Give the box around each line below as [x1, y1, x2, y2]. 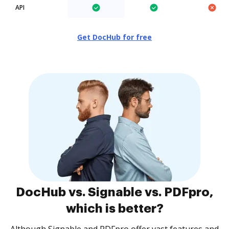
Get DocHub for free [77, 32, 152, 42]
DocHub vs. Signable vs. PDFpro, [16, 186, 213, 198]
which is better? [65, 202, 164, 215]
